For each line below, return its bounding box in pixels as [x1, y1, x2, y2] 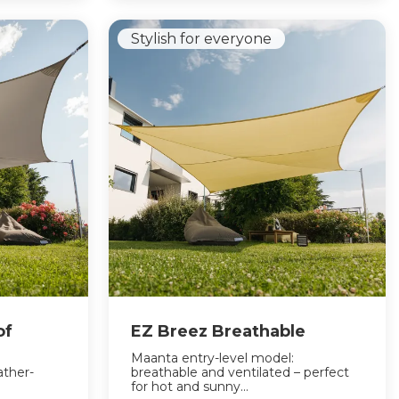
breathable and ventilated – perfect [130, 364, 349, 381]
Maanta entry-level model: [130, 350, 294, 367]
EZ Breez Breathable [130, 322, 305, 342]
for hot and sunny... [130, 379, 248, 395]
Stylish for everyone [130, 29, 272, 47]
